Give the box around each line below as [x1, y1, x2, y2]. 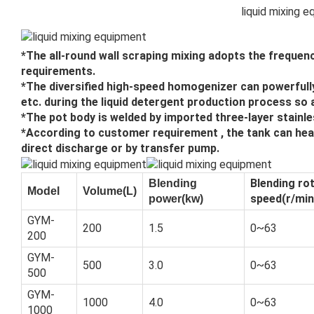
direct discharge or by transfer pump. [21, 141, 219, 155]
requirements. [21, 64, 95, 78]
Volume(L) [83, 184, 137, 197]
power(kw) [149, 192, 203, 205]
